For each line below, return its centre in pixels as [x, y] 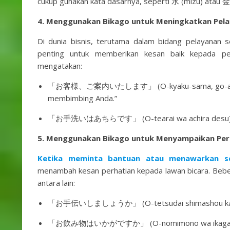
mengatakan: [60, 66]
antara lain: [56, 183]
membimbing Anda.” [82, 98]
